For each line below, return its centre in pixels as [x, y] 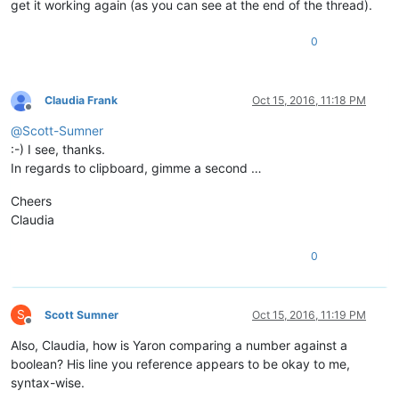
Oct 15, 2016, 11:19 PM [309, 315]
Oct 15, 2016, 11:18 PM [309, 101]
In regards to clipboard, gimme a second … [136, 168]
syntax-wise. [48, 383]
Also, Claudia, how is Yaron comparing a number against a [179, 346]
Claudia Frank [81, 101]
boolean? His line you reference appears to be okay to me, [180, 364]
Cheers [31, 201]
